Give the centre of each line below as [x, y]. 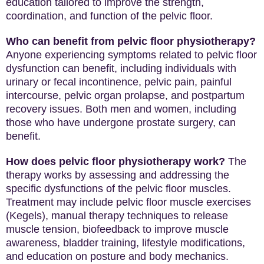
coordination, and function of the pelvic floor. [109, 16]
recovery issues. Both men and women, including [121, 109]
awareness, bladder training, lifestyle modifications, [126, 243]
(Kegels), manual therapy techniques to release [117, 216]
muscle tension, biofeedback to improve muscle [117, 229]
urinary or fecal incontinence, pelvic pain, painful [119, 82]
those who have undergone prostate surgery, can [121, 123]
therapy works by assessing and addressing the [118, 175]
